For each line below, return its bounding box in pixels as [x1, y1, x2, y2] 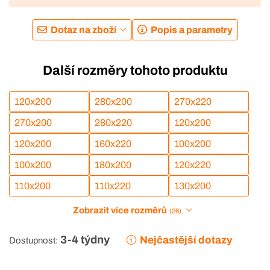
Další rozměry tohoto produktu [42, 63, 228, 78]
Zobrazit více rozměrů [73, 205, 168, 215]
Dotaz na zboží [51, 25, 117, 36]
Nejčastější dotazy [140, 234, 233, 246]
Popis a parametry [150, 25, 233, 36]
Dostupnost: [9, 235, 58, 245]
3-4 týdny [60, 233, 110, 246]
